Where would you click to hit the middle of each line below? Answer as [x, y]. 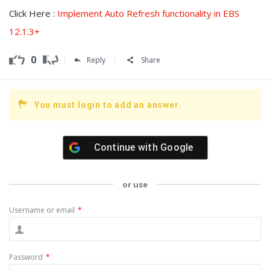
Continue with [127, 147]
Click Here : [33, 13]
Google [177, 147]
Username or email [42, 210]
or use [135, 184]
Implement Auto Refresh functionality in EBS [148, 13]
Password [26, 257]
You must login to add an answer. [108, 105]
